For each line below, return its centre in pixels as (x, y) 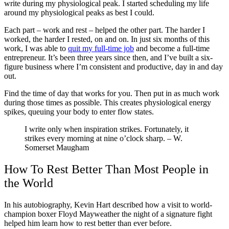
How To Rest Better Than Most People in (106, 169)
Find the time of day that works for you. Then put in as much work (112, 94)
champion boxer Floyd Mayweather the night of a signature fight (108, 214)
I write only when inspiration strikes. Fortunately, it (107, 129)
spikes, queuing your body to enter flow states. (79, 112)
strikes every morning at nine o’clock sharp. (96, 139)
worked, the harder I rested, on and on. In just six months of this (107, 39)
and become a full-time (172, 49)
